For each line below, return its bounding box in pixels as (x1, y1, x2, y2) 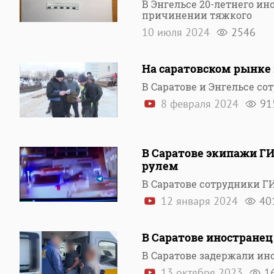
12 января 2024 (158, 194, 241, 208)
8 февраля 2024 (158, 97, 242, 111)
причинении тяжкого (142, 9, 252, 21)
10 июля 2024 (142, 25, 213, 39)
